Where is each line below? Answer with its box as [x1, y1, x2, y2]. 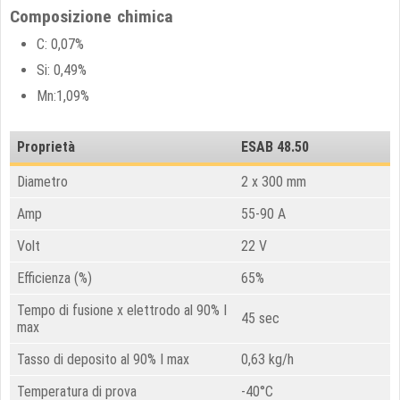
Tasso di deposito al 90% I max [17, 351, 189, 368]
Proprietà [17, 138, 75, 155]
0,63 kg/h [241, 351, 294, 368]
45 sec [241, 310, 279, 327]
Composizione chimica [10, 6, 173, 27]
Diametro [17, 173, 68, 190]
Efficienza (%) [17, 270, 92, 287]
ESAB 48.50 [241, 138, 309, 155]
